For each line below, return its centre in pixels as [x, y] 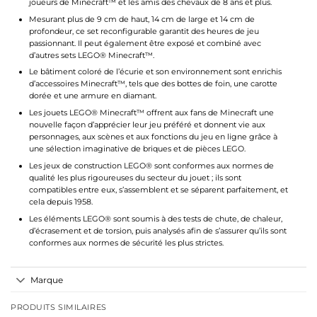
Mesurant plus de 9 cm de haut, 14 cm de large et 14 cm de [142, 19]
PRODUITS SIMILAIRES [59, 307]
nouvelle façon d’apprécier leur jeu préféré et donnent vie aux [147, 125]
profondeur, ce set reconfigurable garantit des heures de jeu [144, 31]
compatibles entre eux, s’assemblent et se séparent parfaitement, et [158, 189]
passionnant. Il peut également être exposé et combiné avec [145, 43]
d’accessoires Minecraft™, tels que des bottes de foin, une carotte [153, 84]
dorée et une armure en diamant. [92, 96]
